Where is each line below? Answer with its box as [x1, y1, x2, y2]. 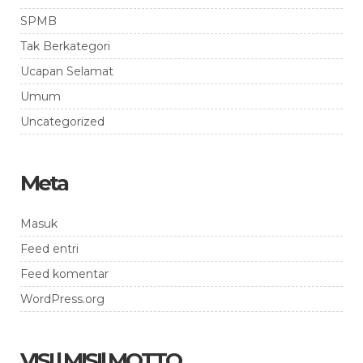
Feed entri [20, 241, 79, 256]
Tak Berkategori [20, 38, 110, 53]
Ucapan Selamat [20, 63, 113, 79]
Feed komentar [20, 266, 109, 281]
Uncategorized [20, 113, 105, 129]
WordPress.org [20, 291, 105, 306]
